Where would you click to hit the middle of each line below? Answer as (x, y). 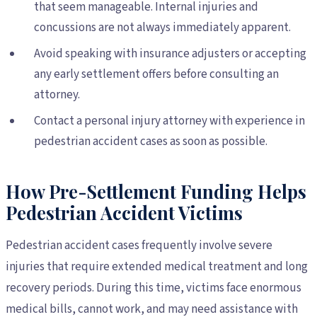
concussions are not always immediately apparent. (162, 27)
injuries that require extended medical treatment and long (157, 266)
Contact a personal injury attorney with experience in (169, 121)
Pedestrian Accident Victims (124, 212)
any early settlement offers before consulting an (156, 74)
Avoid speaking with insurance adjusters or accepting (170, 53)
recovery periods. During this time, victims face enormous (154, 288)
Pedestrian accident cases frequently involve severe (139, 245)
